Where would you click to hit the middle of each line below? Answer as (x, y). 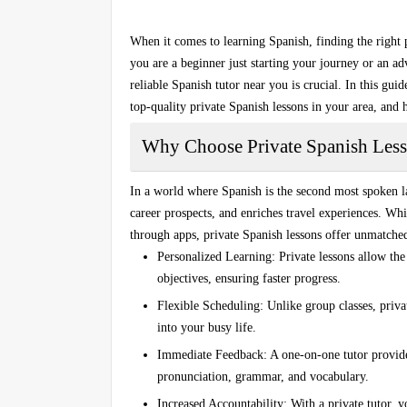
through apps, (167, 234)
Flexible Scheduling (208, 305)
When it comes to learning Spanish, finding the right (267, 41)
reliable (151, 84)
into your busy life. (207, 327)
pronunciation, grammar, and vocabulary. (263, 376)
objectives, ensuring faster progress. (249, 278)
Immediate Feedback (210, 354)
